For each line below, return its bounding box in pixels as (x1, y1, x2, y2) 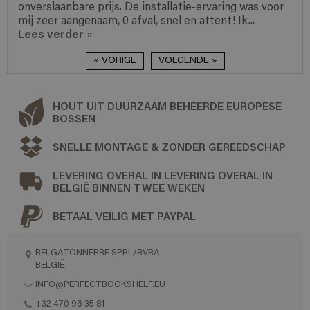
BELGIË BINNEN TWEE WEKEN (53, 180, 205, 194)
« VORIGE (93, 55, 136, 66)
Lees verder (18, 25, 84, 42)
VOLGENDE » (158, 55, 217, 66)
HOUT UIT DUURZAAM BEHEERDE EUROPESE (53, 98, 282, 113)
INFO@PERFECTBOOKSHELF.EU (35, 280, 165, 289)
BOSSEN (53, 111, 95, 125)
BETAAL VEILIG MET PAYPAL (53, 208, 196, 223)
